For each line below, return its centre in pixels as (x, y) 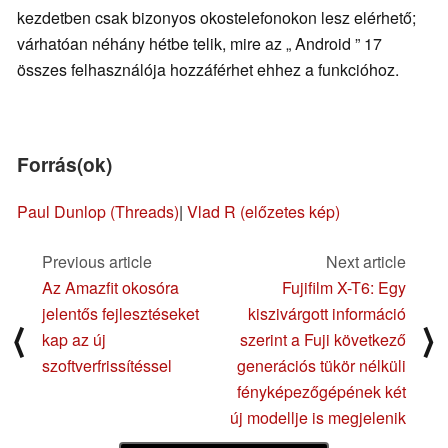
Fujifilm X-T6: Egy (344, 288)
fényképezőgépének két (321, 392)
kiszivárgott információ (327, 314)
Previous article (97, 262)
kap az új (74, 340)
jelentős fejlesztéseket (120, 314)
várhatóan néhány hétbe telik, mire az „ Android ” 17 (199, 44)
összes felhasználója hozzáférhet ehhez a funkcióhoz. (208, 70)
